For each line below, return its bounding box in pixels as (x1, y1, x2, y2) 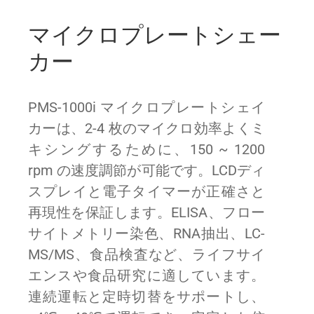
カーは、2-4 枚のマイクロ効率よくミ (28, 120, 265, 137)
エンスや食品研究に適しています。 (28, 267, 265, 284)
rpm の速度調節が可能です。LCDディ (28, 162, 265, 179)
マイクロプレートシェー (28, 21, 281, 48)
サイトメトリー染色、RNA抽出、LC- (28, 225, 265, 242)
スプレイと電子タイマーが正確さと (28, 183, 265, 200)
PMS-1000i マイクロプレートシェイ (28, 99, 265, 116)
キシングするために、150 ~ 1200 (28, 141, 265, 158)
